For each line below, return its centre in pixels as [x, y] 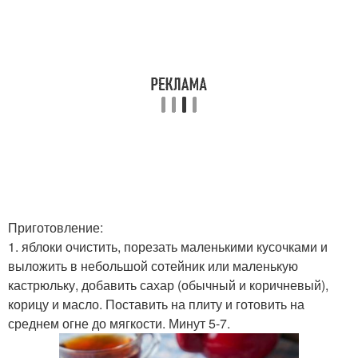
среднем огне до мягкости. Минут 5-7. [119, 323]
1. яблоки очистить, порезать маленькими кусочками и [168, 247]
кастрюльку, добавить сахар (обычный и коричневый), [168, 285]
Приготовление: [56, 227]
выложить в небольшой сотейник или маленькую [153, 266]
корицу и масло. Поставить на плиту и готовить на [156, 304]
